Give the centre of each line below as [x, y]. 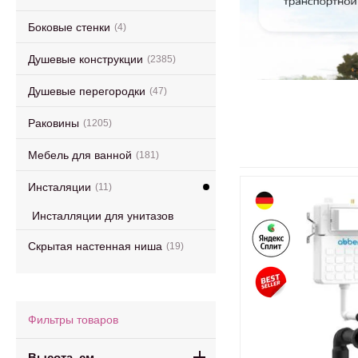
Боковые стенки [69, 27]
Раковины [54, 123]
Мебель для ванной [80, 155]
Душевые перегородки [87, 91]
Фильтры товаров [73, 320]
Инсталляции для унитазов [103, 216]
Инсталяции [60, 187]
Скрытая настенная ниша [95, 246]
